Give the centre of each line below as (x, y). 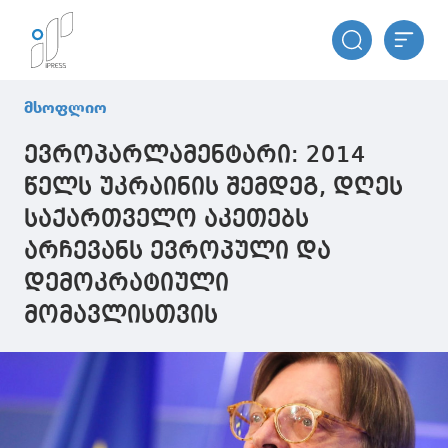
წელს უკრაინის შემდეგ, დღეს (213, 188)
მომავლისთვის (121, 316)
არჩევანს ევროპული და (177, 252)
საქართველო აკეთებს (166, 220)
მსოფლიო (65, 107)
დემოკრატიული (126, 284)
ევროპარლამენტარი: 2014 (195, 156)
